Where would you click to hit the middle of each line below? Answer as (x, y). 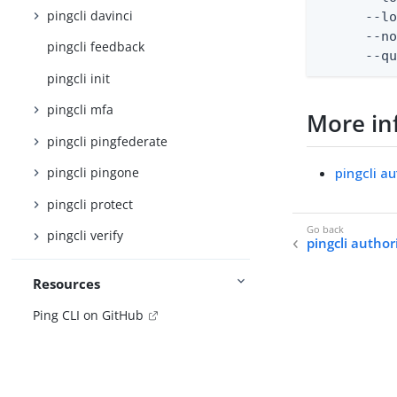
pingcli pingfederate (108, 141)
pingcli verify (86, 236)
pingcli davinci (90, 15)
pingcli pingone (93, 173)
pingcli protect (90, 204)
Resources (67, 283)
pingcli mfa (81, 110)
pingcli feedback (96, 47)
